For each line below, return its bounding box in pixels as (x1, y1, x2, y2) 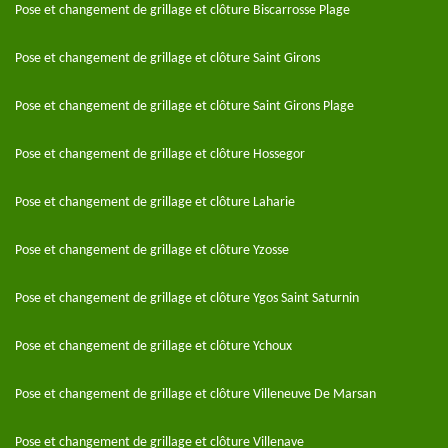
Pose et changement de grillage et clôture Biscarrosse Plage (15, 3, 350, 18)
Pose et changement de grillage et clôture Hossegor (15, 147, 305, 162)
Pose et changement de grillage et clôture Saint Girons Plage (15, 99, 354, 114)
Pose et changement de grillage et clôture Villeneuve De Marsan (15, 387, 376, 402)
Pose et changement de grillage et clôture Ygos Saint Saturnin (15, 291, 359, 306)
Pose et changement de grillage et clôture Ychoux (15, 339, 292, 354)
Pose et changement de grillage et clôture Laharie (15, 195, 295, 210)
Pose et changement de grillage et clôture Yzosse (15, 243, 289, 258)
